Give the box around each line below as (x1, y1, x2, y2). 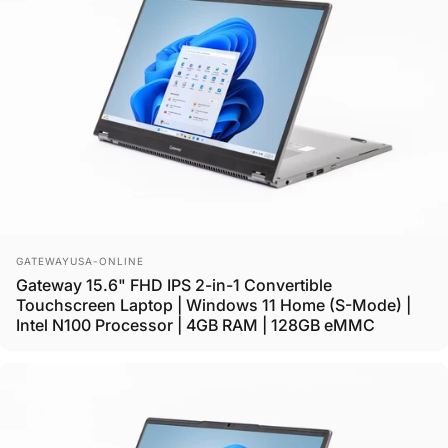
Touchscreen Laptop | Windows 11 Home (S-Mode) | (16, 294, 411, 315)
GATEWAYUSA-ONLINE (16, 254, 144, 267)
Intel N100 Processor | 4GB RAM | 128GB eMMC (16, 314, 375, 335)
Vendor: (15, 247, 73, 268)
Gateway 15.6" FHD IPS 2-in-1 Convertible (16, 274, 332, 295)
